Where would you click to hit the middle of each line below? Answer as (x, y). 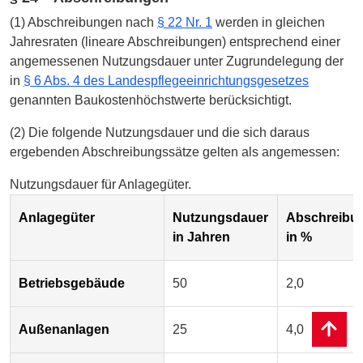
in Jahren (202, 237)
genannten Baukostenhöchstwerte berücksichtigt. (151, 100)
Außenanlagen (64, 329)
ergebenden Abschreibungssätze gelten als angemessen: (175, 152)
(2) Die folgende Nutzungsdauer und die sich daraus (160, 132)
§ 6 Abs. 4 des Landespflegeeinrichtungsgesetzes (166, 80)
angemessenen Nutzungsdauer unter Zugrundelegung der (177, 61)
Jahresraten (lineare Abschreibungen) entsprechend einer (175, 41)
